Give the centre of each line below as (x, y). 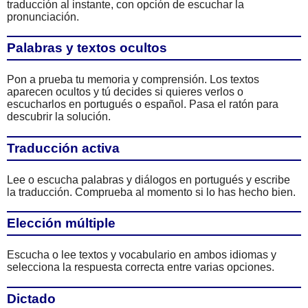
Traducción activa (63, 148)
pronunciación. (43, 16)
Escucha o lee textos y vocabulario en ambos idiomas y (142, 255)
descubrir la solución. (59, 117)
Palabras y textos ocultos (87, 48)
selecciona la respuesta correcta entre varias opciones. (141, 267)
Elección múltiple (61, 223)
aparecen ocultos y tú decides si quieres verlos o (125, 92)
